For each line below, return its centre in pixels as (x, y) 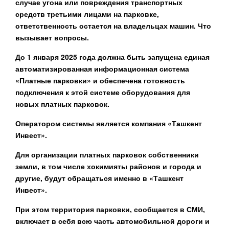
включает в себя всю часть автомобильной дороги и (112, 221)
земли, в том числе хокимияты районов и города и (108, 166)
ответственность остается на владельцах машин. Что (113, 25)
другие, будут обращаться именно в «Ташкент (99, 178)
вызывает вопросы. (52, 37)
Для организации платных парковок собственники (107, 154)
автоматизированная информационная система (102, 68)
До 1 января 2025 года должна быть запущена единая (112, 56)
